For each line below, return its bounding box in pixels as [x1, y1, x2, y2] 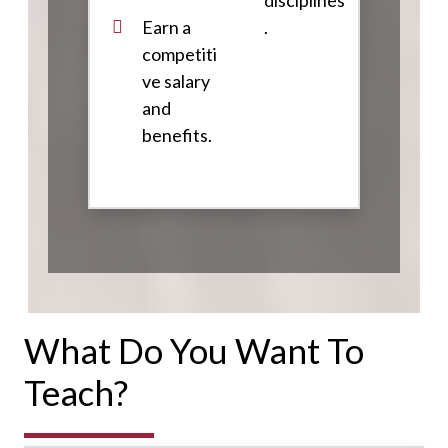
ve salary [141, 70, 210, 92]
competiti [141, 43, 217, 65]
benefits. [141, 124, 212, 146]
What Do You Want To [24, 329, 364, 371]
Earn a [141, 16, 191, 38]
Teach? [24, 371, 128, 413]
